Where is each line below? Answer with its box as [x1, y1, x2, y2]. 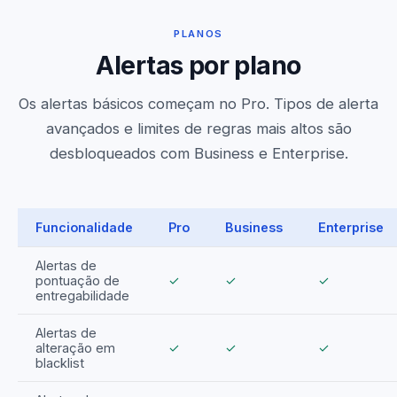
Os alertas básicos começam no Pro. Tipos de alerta [19, 95, 378, 113]
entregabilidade [35, 288, 129, 304]
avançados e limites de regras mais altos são [45, 120, 352, 138]
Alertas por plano [96, 50, 301, 82]
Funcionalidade [35, 220, 133, 236]
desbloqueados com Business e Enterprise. [49, 144, 348, 163]
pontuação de [35, 273, 120, 289]
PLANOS [173, 27, 224, 41]
